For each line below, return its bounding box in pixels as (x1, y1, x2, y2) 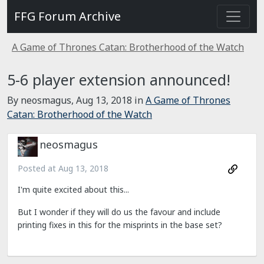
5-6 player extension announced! (7, 70, 230, 90)
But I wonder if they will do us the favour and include (18, 206, 220, 218)
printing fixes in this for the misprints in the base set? (18, 219, 222, 231)
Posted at (18, 163, 58, 174)
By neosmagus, (7, 94, 76, 107)
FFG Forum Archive (14, 8, 121, 24)
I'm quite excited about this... (18, 184, 129, 196)
